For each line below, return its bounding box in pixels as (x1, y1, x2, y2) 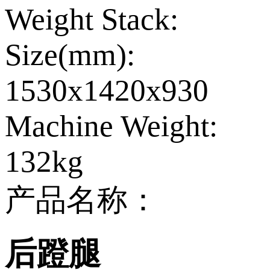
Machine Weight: (5, 108, 218, 143)
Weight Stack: (5, 2, 178, 37)
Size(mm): (5, 37, 135, 72)
